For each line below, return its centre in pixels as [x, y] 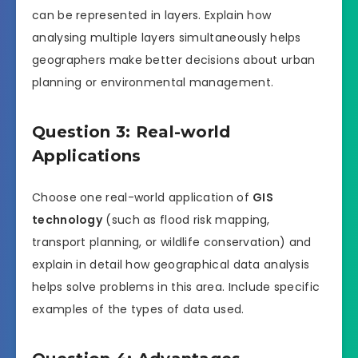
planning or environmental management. [153, 82]
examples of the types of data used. [138, 309]
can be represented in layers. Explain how [152, 15]
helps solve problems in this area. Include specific [176, 286]
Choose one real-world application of [143, 197]
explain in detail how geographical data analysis [171, 264]
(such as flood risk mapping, [186, 219]
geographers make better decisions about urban [174, 60]
